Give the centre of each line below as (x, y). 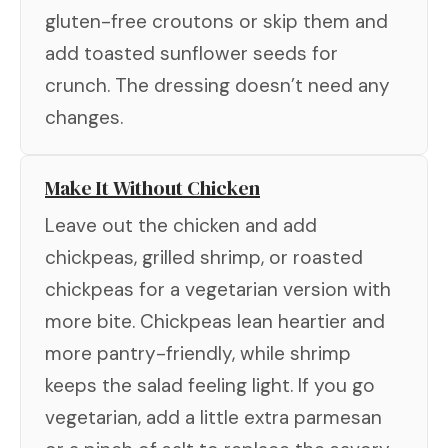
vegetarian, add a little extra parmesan (213, 417)
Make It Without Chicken (152, 187)
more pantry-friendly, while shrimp (198, 353)
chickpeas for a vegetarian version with (218, 289)
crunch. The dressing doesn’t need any (217, 85)
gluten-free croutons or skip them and (216, 21)
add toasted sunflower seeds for (191, 53)
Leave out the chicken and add (181, 225)
